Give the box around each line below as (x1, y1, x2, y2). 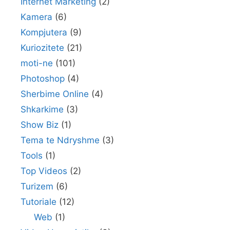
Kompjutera (21, 27, 67, 37)
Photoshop (21, 73, 65, 84)
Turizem (21, 181, 53, 191)
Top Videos (21, 165, 67, 176)
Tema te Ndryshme (21, 135, 100, 145)
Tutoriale (21, 196, 56, 207)
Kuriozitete (21, 42, 64, 53)
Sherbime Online (21, 88, 89, 99)
